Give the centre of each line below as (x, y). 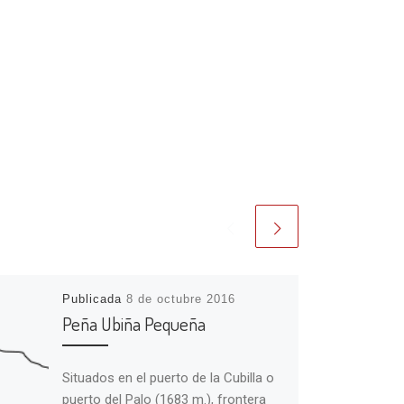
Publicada (94, 298)
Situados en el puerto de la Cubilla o (168, 377)
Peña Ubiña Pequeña (133, 323)
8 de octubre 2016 (180, 298)
